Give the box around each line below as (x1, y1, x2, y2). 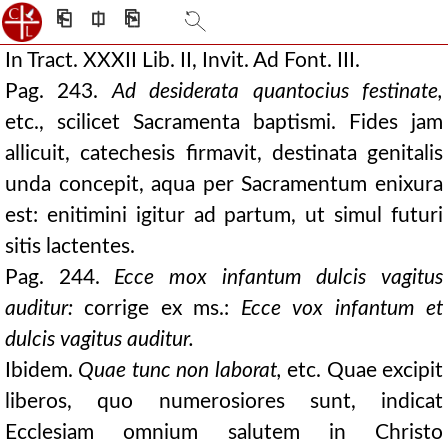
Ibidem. (5, 360, 79, 381)
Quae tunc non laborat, (78, 360, 282, 381)
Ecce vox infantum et (240, 298, 444, 319)
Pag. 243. (5, 81, 112, 102)
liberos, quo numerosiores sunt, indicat (5, 391, 443, 412)
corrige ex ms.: (73, 298, 241, 319)
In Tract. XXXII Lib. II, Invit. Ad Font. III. (5, 50, 360, 71)
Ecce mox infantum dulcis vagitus (114, 267, 444, 288)
